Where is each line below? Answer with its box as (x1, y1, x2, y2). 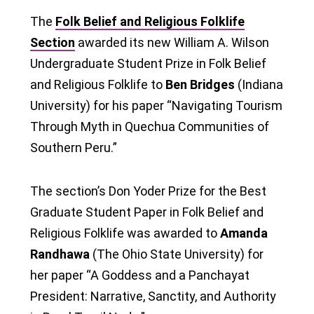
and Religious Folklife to (30, 76, 165, 92)
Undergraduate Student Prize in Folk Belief (30, 55, 266, 71)
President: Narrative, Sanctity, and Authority (30, 288, 276, 303)
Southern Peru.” (30, 139, 117, 155)
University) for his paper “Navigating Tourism (30, 97, 282, 113)
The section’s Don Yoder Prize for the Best (30, 183, 266, 198)
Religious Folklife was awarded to (30, 225, 220, 240)
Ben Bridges (165, 76, 235, 92)
